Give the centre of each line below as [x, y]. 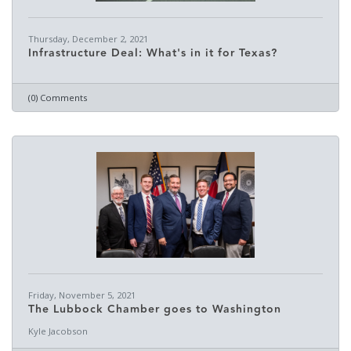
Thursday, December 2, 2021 [88, 39]
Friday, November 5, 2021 [82, 295]
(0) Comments [58, 98]
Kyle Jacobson [58, 331]
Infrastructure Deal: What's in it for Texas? [153, 53]
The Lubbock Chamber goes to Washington [155, 309]
